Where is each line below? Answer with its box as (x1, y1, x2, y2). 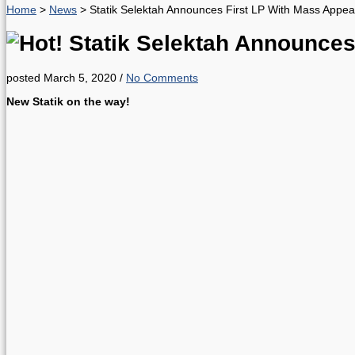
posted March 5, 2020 (6, 71, 116, 84)
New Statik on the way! (6, 94, 130, 108)
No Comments (126, 71, 198, 84)
